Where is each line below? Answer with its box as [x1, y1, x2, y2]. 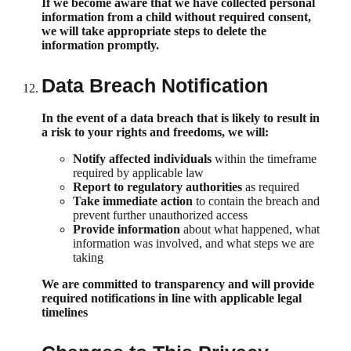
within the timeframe [212, 151, 317, 165]
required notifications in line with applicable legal [42, 291, 302, 305]
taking [73, 250, 103, 264]
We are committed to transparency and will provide [42, 277, 314, 291]
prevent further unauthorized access [73, 208, 248, 222]
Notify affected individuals [73, 151, 212, 165]
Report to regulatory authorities [73, 179, 242, 194]
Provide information [73, 222, 180, 236]
